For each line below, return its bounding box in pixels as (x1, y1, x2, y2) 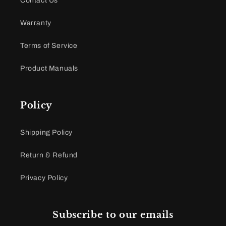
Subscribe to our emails (52, 209, 174, 220)
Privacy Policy (20, 174, 68, 182)
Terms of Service (20, 41, 78, 49)
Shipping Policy (20, 128, 73, 136)
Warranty (20, 19, 51, 27)
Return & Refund (20, 151, 78, 159)
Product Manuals (20, 64, 78, 72)
